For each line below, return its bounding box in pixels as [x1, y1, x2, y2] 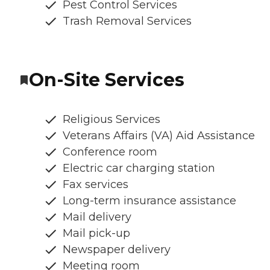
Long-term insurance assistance [63, 193, 236, 207]
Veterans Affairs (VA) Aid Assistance [63, 128, 255, 142]
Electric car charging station [63, 161, 215, 175]
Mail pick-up [63, 226, 130, 240]
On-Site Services [29, 68, 184, 91]
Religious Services [63, 112, 160, 126]
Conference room [63, 145, 157, 159]
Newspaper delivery [63, 242, 171, 256]
